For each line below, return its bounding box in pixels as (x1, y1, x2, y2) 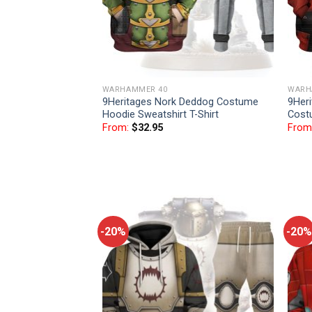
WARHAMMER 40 (102, 84, 168, 94)
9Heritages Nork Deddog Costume (102, 95, 258, 108)
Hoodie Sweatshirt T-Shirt (102, 108, 219, 120)
